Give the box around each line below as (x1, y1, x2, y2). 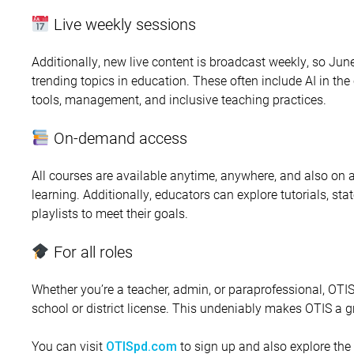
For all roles (49, 241, 133, 262)
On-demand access (49, 127, 187, 149)
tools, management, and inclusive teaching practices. (32, 91, 326, 108)
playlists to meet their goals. (32, 205, 188, 222)
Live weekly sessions (49, 13, 196, 35)
